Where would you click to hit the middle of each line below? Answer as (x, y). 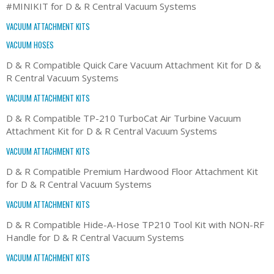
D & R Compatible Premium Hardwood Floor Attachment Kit (132, 171)
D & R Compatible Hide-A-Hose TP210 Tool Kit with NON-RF (135, 224)
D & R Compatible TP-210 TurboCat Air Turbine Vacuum (124, 118)
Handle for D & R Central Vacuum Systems (95, 237)
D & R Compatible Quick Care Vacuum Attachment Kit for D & (134, 65)
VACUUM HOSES (30, 44)
